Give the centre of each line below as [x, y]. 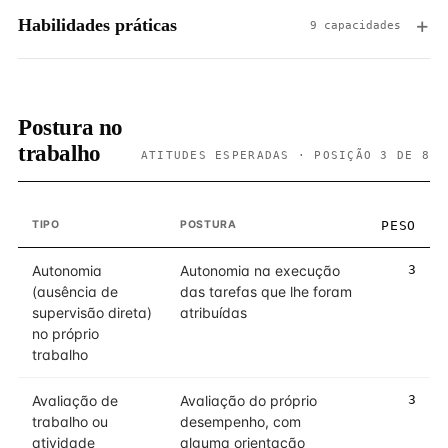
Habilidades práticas [97, 24]
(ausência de [75, 291]
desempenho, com [240, 421]
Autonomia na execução [260, 270]
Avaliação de [75, 400]
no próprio [65, 333]
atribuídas [213, 312]
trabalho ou [70, 421]
